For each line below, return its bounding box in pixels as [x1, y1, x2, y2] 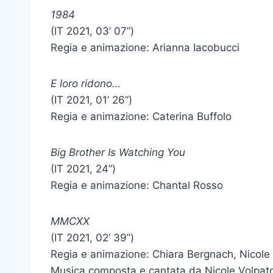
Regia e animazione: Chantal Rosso [51, 179, 223, 191]
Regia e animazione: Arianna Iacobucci [51, 41, 239, 54]
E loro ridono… [51, 77, 121, 90]
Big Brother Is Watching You [51, 146, 185, 158]
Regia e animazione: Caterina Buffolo [51, 110, 232, 122]
